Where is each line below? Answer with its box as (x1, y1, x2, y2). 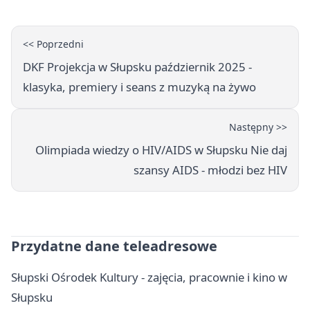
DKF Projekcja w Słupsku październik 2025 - (23, 58, 252, 75)
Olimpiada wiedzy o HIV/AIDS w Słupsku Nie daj (35, 141, 287, 158)
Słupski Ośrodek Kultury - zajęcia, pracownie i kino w (11, 268, 287, 285)
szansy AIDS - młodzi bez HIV (134, 161, 287, 178)
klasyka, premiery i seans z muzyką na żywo (23, 78, 256, 95)
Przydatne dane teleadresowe (11, 236, 217, 255)
